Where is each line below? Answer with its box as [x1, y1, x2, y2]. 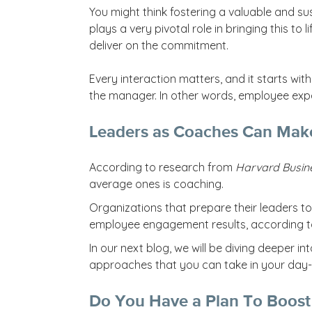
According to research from [88, 159, 235, 174]
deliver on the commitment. [88, 38, 228, 52]
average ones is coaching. [88, 176, 229, 191]
